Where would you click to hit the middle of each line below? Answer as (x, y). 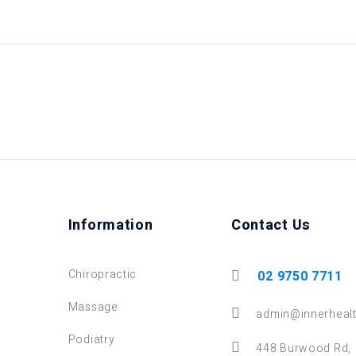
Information (110, 226)
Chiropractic (103, 275)
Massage (93, 308)
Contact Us (271, 226)
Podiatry (91, 340)
